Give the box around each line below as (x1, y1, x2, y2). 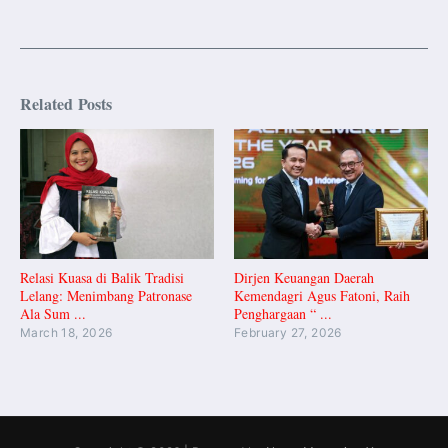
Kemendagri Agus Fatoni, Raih (234, 285, 410, 305)
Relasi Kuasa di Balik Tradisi (20, 267, 184, 287)
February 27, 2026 (234, 324, 342, 340)
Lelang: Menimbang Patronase (20, 285, 192, 305)
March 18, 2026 (20, 324, 113, 340)
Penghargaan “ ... (234, 303, 332, 323)
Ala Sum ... (20, 303, 86, 323)
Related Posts (20, 92, 113, 116)
